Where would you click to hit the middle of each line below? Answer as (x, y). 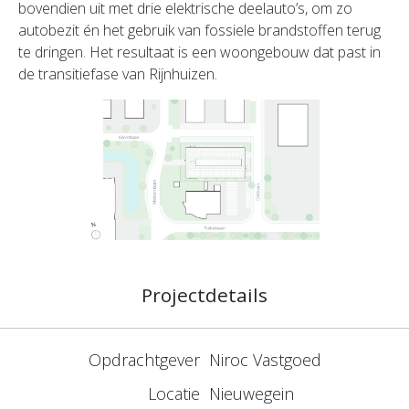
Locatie (174, 393)
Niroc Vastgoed (265, 359)
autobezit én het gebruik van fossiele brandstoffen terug (199, 30)
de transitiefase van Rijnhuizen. (118, 73)
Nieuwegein (252, 393)
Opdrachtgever (144, 359)
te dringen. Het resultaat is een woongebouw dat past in (199, 52)
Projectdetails (204, 294)
